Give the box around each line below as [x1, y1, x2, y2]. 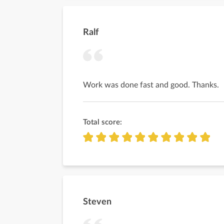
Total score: [83, 118, 122, 126]
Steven [83, 197, 111, 206]
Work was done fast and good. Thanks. [83, 81, 219, 89]
